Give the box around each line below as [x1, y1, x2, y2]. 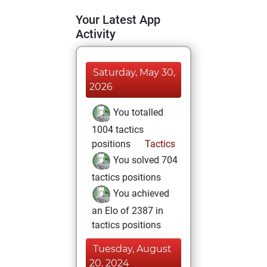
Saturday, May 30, [93, 67, 175, 78]
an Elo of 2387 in [92, 205, 163, 216]
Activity [76, 27, 116, 41]
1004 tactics [92, 124, 144, 135]
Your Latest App [76, 13, 160, 27]
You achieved [111, 188, 169, 200]
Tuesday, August [93, 243, 172, 254]
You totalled [111, 107, 163, 119]
